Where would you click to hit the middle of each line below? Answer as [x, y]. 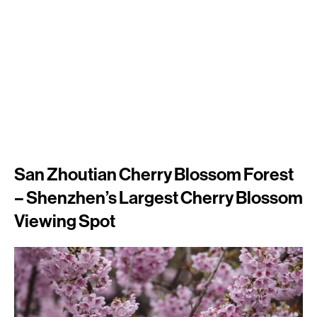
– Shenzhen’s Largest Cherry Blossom [158, 197]
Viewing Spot [65, 221]
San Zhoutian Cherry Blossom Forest [154, 174]
